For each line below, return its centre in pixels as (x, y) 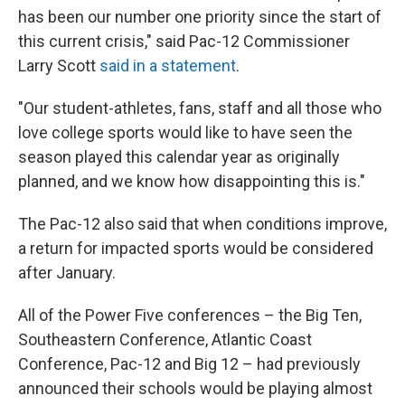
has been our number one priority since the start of (200, 17)
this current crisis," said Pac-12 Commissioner (184, 41)
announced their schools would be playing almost (195, 388)
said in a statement (166, 66)
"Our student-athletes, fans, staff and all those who (200, 108)
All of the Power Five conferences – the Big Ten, (190, 315)
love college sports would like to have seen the (185, 132)
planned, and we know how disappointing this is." (192, 181)
